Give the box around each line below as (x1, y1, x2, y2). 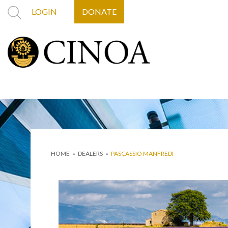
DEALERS (78, 150, 103, 158)
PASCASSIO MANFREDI (111, 150, 174, 158)
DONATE (82, 7, 117, 16)
